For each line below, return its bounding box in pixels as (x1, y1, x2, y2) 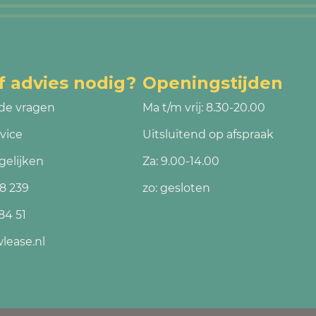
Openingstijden (142, 73, 283, 93)
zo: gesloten (142, 181, 210, 195)
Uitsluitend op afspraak (142, 128, 274, 141)
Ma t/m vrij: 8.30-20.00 (142, 101, 265, 114)
